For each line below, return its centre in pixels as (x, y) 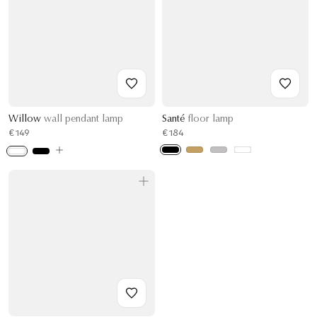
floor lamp (211, 119)
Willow (26, 119)
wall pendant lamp (83, 119)
